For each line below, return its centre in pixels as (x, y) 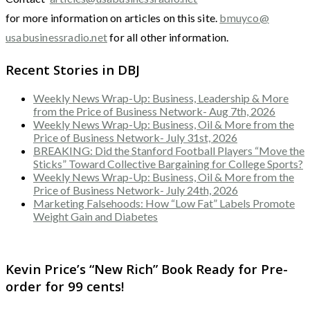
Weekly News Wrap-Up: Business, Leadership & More (161, 98)
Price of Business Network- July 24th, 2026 (136, 190)
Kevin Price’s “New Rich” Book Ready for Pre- (147, 268)
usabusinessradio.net (56, 37)
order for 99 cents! (65, 286)
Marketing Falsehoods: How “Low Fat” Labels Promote (164, 203)
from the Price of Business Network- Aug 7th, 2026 (154, 111)
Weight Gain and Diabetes (95, 216)
